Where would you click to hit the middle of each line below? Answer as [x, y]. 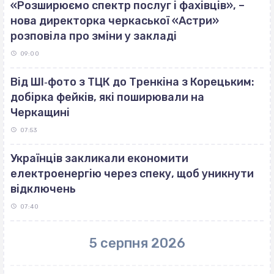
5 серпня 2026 [137, 243]
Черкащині [40, 112]
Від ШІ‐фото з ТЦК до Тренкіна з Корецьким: [132, 82]
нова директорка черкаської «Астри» [115, 20]
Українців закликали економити [99, 158]
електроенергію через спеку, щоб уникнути [132, 173]
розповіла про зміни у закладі [94, 36]
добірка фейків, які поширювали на [107, 97]
